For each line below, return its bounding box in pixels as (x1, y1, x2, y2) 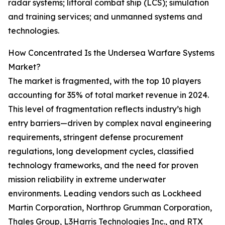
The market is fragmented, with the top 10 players (8, 76, 201, 86)
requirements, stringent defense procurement (8, 132, 183, 143)
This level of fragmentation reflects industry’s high (8, 104, 201, 115)
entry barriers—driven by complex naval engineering (8, 118, 211, 129)
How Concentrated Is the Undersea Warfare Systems (8, 48, 214, 58)
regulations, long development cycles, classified (8, 146, 194, 157)
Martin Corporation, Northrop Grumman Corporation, (8, 202, 212, 213)
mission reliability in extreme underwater (8, 174, 166, 185)
